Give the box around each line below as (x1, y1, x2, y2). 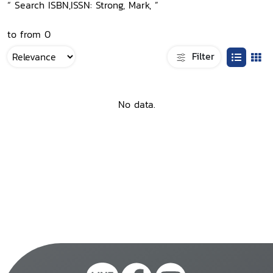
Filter (188, 48, 214, 63)
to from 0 (7, 27, 51, 41)
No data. (118, 97, 155, 112)
